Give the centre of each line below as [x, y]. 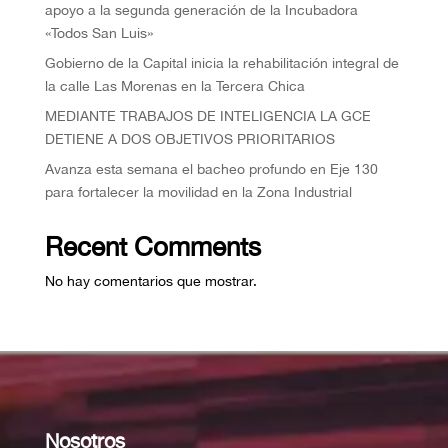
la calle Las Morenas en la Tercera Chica [174, 86]
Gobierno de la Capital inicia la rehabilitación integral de [221, 63]
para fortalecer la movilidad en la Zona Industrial [198, 192]
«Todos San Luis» [98, 33]
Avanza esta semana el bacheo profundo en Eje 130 [211, 169]
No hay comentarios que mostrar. [150, 281]
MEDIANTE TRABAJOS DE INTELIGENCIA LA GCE [207, 116]
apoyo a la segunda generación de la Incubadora [201, 10]
